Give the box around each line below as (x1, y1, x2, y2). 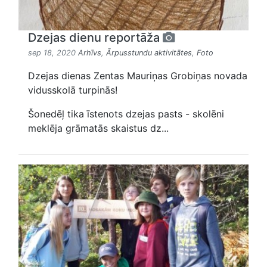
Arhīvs (78, 48, 101, 57)
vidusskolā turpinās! (28, 83, 117, 96)
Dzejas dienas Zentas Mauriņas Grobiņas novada (28, 69, 247, 82)
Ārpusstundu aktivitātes (106, 48, 192, 57)
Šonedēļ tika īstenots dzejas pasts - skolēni (28, 107, 224, 120)
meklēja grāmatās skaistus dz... (28, 122, 169, 134)
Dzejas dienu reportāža (28, 30, 163, 45)
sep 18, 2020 (28, 48, 78, 57)
